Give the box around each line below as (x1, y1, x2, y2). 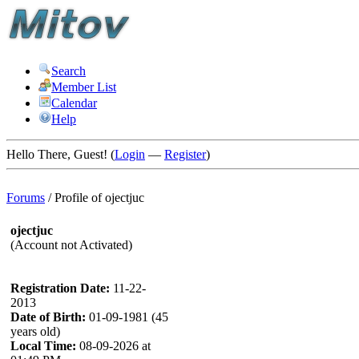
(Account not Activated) (10, 238, 132, 252)
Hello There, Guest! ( (6, 147, 115, 161)
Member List (51, 80, 116, 94)
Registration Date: (10, 281, 110, 295)
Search (51, 64, 86, 78)
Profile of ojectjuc (54, 191, 144, 204)
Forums (6, 191, 45, 204)
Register (164, 147, 206, 161)
